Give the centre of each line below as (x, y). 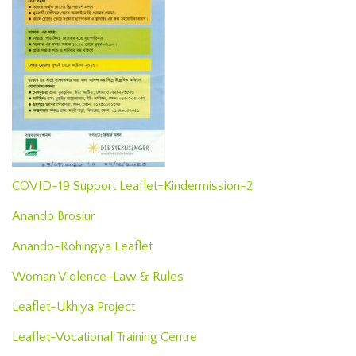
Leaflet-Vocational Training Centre (104, 337)
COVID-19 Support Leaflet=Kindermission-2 (132, 186)
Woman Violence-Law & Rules (98, 277)
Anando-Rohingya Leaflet (82, 247)
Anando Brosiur (53, 217)
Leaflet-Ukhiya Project (74, 307)
